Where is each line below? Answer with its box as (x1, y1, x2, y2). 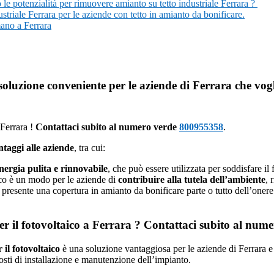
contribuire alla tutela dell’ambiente (118, 174, 265, 185)
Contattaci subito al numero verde (35, 121, 177, 132)
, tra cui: (74, 142, 105, 153)
